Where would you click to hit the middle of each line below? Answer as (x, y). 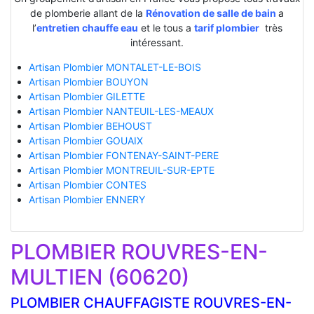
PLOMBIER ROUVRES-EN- (139, 251)
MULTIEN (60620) (100, 277)
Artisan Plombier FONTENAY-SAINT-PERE (123, 155)
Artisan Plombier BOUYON (88, 81)
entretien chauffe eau (87, 27)
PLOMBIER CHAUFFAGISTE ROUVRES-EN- (151, 302)
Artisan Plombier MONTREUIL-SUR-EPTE (121, 170)
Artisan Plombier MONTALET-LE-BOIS (115, 67)
